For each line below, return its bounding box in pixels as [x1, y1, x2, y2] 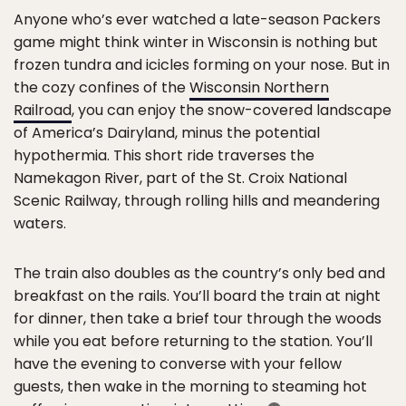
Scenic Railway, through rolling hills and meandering [14, 189, 380, 211]
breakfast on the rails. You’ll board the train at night [14, 285, 381, 306]
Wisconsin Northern [189, 76, 329, 98]
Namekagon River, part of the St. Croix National [14, 167, 347, 188]
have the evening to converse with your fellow [14, 353, 342, 374]
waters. [14, 212, 66, 234]
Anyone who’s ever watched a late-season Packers [14, 8, 381, 30]
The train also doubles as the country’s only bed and [14, 262, 385, 284]
